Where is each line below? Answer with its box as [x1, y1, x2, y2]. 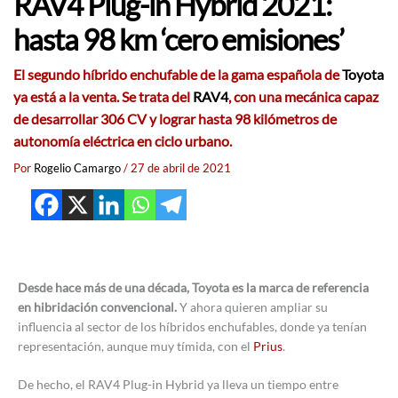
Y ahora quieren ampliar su [177, 298, 328, 314]
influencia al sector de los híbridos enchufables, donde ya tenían [18, 318, 367, 334]
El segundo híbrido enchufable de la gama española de [13, 67, 342, 84]
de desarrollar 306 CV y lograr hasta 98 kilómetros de [13, 111, 337, 128]
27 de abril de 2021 [131, 161, 231, 176]
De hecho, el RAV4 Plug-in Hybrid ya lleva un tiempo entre [18, 377, 338, 393]
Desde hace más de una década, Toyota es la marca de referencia [18, 279, 369, 295]
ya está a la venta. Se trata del [13, 89, 193, 106]
